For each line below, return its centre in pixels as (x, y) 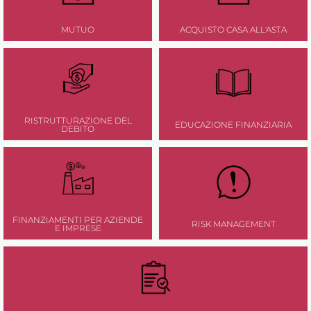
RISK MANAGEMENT (233, 224)
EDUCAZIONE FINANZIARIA (233, 125)
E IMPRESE (78, 228)
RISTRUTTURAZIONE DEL (78, 121)
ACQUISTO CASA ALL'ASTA (233, 30)
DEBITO (78, 129)
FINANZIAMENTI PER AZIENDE (78, 220)
